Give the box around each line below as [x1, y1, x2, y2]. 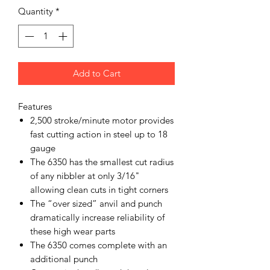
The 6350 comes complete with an [30, 239, 167, 251]
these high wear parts [30, 225, 115, 237]
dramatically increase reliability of [30, 212, 165, 224]
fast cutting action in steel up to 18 [30, 128, 168, 140]
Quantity [18, 5, 53, 17]
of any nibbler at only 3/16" [30, 170, 140, 182]
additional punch [30, 253, 98, 265]
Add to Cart [72, 67, 121, 80]
